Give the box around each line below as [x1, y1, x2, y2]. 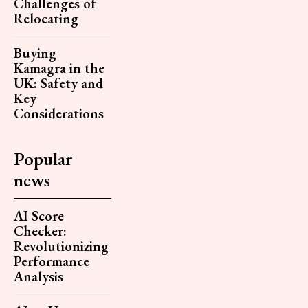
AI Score [14, 207, 64, 225]
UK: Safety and [14, 74, 103, 93]
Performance [14, 252, 89, 271]
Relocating [14, 10, 78, 28]
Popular [14, 147, 73, 171]
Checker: [14, 222, 67, 241]
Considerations [14, 104, 104, 123]
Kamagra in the [14, 59, 104, 78]
